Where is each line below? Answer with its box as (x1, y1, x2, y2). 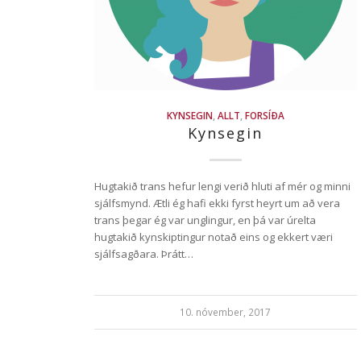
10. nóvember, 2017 (180, 305, 272, 318)
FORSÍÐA (244, 109, 284, 122)
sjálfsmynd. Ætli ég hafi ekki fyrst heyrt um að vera (94, 196, 341, 210)
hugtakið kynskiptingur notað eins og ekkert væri (94, 230, 334, 244)
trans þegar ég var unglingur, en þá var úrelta (94, 213, 317, 227)
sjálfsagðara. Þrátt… (94, 247, 194, 261)
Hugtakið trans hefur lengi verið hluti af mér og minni (94, 179, 351, 193)
